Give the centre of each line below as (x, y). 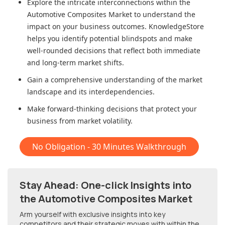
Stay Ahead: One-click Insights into (105, 185)
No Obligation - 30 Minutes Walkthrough (109, 147)
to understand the (164, 15)
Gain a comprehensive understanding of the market (115, 80)
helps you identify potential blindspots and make (110, 39)
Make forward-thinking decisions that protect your (112, 109)
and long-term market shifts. (76, 63)
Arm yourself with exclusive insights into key (92, 214)
